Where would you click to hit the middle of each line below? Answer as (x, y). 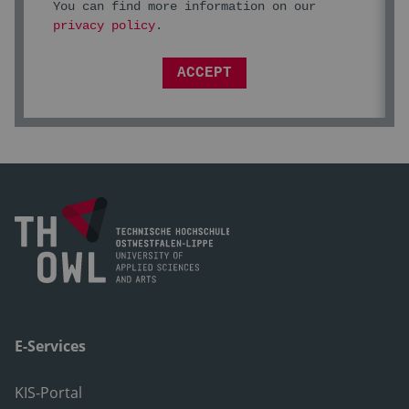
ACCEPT (204, 73)
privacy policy (104, 25)
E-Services (50, 346)
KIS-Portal (48, 392)
